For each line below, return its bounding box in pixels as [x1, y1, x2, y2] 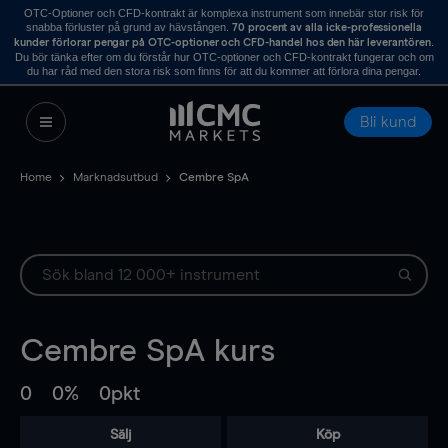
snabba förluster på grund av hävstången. [25, 21, 232, 33]
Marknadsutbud [73, 172, 158, 184]
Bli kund [360, 114, 416, 130]
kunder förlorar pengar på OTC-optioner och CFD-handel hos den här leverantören [14, 37, 431, 48]
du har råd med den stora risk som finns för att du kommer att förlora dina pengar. [27, 65, 421, 77]
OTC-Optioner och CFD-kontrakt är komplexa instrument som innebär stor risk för [24, 7, 424, 19]
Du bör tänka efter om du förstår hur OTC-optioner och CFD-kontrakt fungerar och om [14, 51, 434, 63]
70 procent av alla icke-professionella [231, 22, 423, 33]
